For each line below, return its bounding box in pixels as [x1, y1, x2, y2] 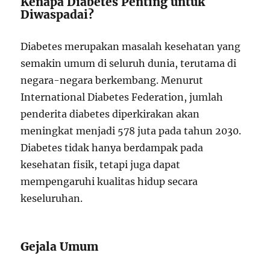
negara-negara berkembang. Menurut [20, 74, 204, 86]
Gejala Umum [20, 239, 99, 254]
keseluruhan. [20, 192, 83, 204]
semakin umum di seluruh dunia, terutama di [20, 57, 237, 69]
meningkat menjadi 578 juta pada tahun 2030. [20, 125, 242, 137]
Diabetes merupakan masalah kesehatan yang [20, 40, 241, 52]
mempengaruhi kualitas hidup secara [20, 175, 198, 187]
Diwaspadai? [20, 7, 95, 22]
